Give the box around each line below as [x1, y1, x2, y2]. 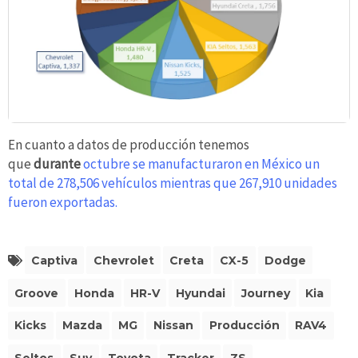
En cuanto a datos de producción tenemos [8, 136, 249, 154]
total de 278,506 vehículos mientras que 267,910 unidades [8, 174, 337, 193]
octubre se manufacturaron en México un [83, 155, 320, 173]
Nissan [153, 318, 193, 333]
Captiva [30, 253, 78, 268]
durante [34, 155, 83, 173]
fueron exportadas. [8, 193, 117, 212]
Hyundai [175, 285, 225, 300]
